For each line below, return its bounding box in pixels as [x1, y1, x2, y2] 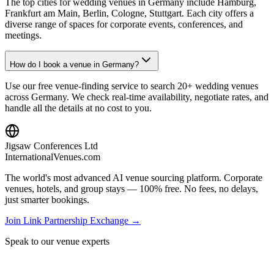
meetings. [5, 30, 42, 40]
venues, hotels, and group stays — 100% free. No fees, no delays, [5, 183, 258, 194]
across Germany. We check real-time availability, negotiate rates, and [5, 92, 268, 102]
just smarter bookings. [5, 194, 89, 205]
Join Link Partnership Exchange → [5, 215, 141, 226]
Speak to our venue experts [5, 236, 109, 246]
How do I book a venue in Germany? [10, 60, 139, 69]
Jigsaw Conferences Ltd [5, 141, 98, 151]
